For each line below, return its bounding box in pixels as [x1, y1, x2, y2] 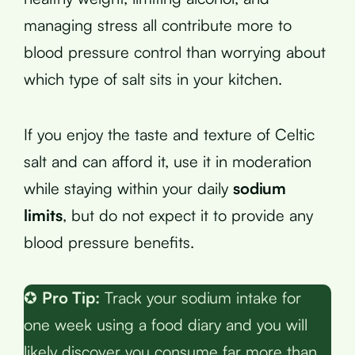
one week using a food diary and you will [24, 314, 307, 334]
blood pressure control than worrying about [24, 41, 326, 62]
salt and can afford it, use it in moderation [24, 151, 311, 171]
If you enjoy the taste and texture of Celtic [24, 124, 315, 144]
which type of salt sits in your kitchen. [24, 68, 282, 89]
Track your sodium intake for [100, 287, 301, 307]
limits [24, 204, 63, 225]
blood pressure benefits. [24, 231, 194, 252]
